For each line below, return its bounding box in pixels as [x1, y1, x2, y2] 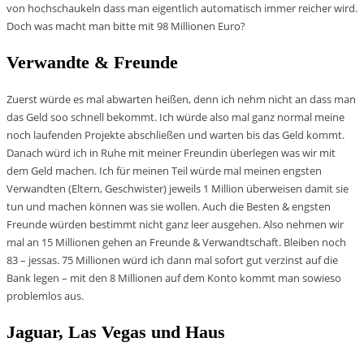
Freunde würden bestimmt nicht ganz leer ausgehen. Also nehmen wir [6, 217, 344, 232]
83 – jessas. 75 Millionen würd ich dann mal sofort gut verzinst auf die [6, 253, 338, 268]
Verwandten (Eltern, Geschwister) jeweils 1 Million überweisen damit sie [6, 181, 349, 197]
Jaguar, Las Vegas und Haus [6, 322, 225, 343]
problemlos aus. [6, 288, 84, 304]
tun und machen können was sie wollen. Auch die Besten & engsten [6, 199, 331, 214]
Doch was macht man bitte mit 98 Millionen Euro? [6, 19, 245, 34]
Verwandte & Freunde [6, 52, 178, 73]
